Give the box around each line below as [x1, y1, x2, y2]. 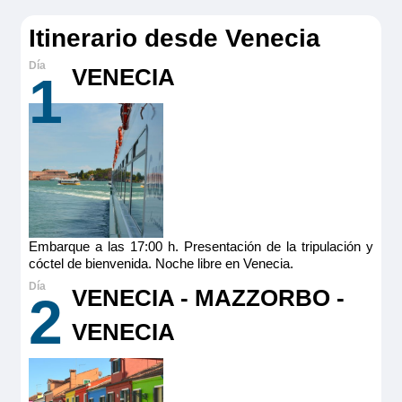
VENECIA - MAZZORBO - [71, 285, 345, 311]
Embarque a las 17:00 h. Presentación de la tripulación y [28, 239, 374, 255]
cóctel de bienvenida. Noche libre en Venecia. [28, 256, 293, 272]
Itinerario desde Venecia [28, 24, 320, 53]
